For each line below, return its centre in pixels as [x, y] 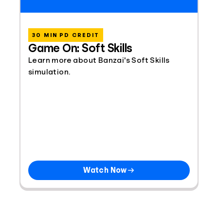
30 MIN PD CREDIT [66, 35]
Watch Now [105, 170]
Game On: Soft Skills [81, 48]
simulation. [49, 72]
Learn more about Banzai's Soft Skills [99, 60]
